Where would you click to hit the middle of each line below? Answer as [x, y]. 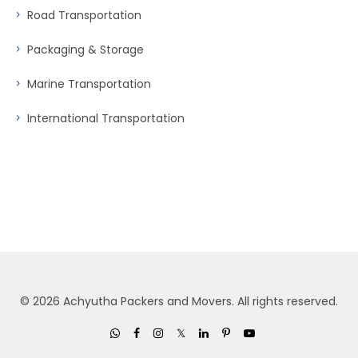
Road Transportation [84, 16]
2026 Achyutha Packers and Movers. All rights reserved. [185, 302]
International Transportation [106, 119]
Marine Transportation [89, 84]
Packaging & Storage [86, 50]
